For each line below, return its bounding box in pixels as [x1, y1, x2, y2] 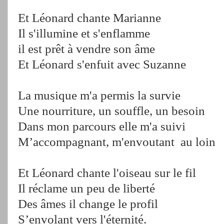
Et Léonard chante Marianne [18, 10, 161, 25]
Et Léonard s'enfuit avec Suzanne [18, 57, 186, 71]
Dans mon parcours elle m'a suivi [18, 119, 185, 133]
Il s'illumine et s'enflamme [18, 26, 150, 40]
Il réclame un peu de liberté [18, 181, 155, 195]
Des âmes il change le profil [18, 196, 158, 211]
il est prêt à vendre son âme [18, 41, 155, 56]
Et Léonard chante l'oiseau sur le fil [18, 165, 196, 180]
